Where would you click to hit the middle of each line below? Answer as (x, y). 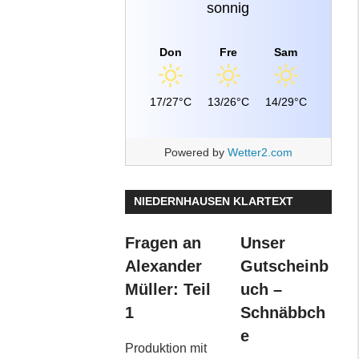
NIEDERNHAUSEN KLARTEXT (213, 202)
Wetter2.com (260, 152)
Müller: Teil (167, 290)
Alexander (163, 266)
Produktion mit (165, 349)
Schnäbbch (282, 313)
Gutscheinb (284, 266)
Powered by (196, 152)
